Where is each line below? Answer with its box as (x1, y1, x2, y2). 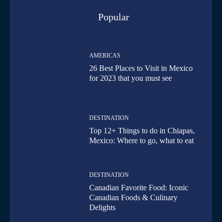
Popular (98, 11, 129, 23)
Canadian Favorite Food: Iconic (89, 183, 189, 192)
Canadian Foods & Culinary (89, 193, 178, 202)
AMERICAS (89, 52, 121, 59)
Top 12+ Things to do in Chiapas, (89, 126, 195, 135)
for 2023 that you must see (89, 74, 172, 83)
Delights (89, 203, 116, 212)
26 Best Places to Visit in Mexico (89, 64, 193, 73)
